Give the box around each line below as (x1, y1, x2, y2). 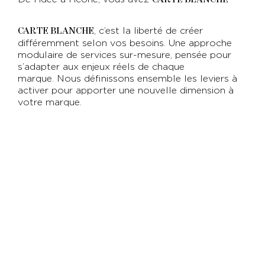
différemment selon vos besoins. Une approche (18, 38, 232, 49)
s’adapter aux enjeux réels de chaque (18, 62, 185, 72)
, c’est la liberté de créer (94, 26, 203, 36)
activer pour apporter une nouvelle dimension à (18, 86, 234, 96)
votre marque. (18, 98, 82, 108)
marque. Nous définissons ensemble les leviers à (18, 74, 238, 84)
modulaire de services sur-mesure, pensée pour (18, 50, 232, 60)
